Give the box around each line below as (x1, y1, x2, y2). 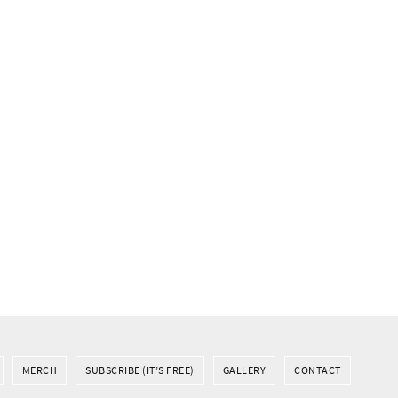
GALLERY (222, 362, 266, 377)
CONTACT (294, 362, 341, 377)
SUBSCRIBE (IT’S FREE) (85, 362, 195, 377)
